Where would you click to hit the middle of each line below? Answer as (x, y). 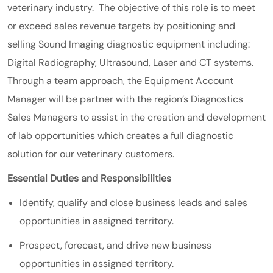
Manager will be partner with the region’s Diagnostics (125, 99)
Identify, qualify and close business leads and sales (133, 202)
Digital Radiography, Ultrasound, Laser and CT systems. (130, 62)
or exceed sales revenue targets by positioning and (121, 26)
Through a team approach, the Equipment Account (120, 80)
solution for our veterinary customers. (91, 154)
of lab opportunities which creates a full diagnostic (120, 135)
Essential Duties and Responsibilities (89, 178)
